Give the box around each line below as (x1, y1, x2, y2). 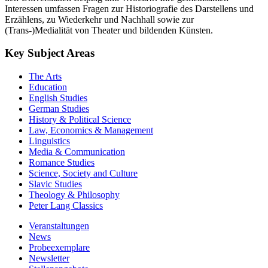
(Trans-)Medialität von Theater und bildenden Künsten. (5, 25, 213, 35)
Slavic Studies (29, 178, 82, 189)
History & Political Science (29, 114, 131, 124)
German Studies (29, 103, 89, 114)
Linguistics (29, 135, 70, 146)
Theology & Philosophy (29, 189, 120, 200)
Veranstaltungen (29, 220, 89, 231)
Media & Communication (29, 146, 125, 157)
